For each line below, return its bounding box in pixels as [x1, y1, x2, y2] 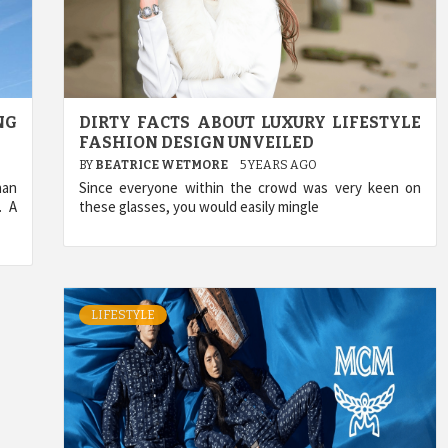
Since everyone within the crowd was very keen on [79, 177, 421, 197]
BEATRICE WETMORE [95, 157, 230, 172]
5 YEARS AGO [240, 157, 317, 172]
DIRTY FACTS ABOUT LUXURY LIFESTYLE [79, 112, 421, 132]
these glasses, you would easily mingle [79, 196, 319, 216]
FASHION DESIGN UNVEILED [79, 132, 314, 152]
